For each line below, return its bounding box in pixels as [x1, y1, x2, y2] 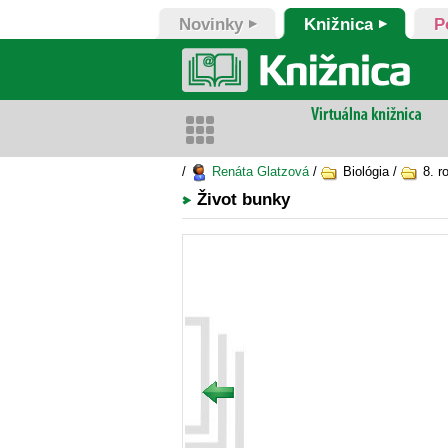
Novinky [179, 15, 243, 34]
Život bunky [197, 190, 290, 209]
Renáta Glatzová [208, 164, 309, 179]
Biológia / [339, 164, 401, 179]
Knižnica [304, 15, 373, 34]
